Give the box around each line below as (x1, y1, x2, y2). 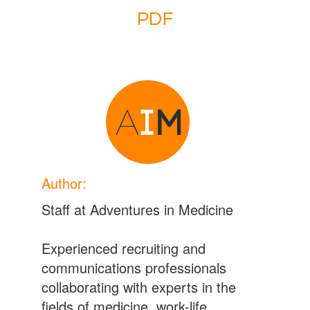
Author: (41, 173, 86, 193)
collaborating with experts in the (41, 277, 236, 297)
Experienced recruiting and (41, 238, 206, 258)
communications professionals (41, 257, 226, 277)
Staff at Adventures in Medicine (41, 199, 233, 219)
